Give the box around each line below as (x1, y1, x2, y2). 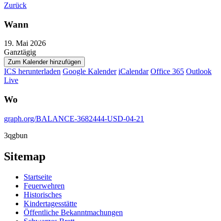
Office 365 (150, 67, 184, 76)
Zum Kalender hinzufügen (8, 58, 81, 66)
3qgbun (4, 131, 28, 140)
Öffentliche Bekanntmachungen (24, 208, 123, 217)
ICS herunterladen (4, 67, 61, 76)
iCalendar (118, 67, 148, 76)
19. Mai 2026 (4, 39, 54, 48)
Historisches (24, 190, 62, 199)
